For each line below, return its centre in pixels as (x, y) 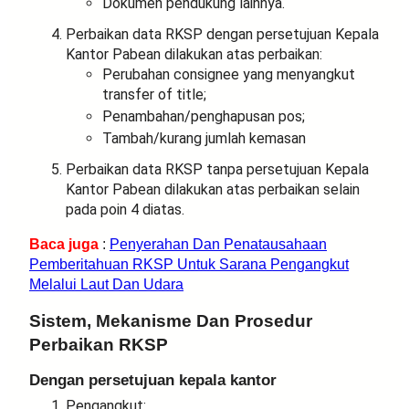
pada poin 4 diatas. (125, 209)
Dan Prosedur (254, 320)
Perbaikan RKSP (99, 344)
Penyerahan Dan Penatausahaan (218, 244)
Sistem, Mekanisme (113, 320)
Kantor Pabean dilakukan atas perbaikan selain (213, 189)
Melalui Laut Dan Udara (106, 284)
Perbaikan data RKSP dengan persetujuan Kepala (222, 34)
